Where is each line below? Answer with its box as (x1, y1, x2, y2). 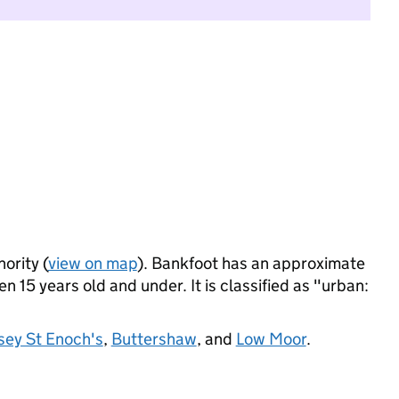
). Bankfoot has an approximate (136, 253, 365, 273)
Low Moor (235, 329, 306, 349)
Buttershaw (110, 329, 197, 349)
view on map (47, 253, 137, 273)
